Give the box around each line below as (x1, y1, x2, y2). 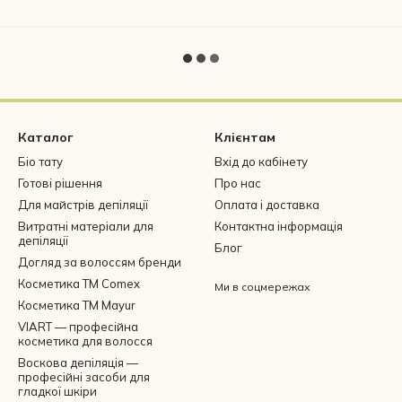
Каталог (18, 129, 74, 145)
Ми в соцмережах (214, 280, 310, 293)
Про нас (214, 176, 261, 190)
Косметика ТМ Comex (18, 276, 140, 291)
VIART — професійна (18, 319, 138, 334)
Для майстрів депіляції (18, 197, 148, 212)
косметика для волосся (18, 334, 153, 348)
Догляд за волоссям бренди (18, 255, 181, 269)
